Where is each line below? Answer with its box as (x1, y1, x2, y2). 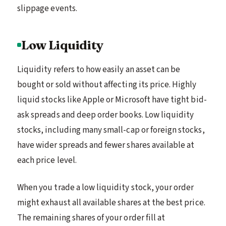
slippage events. (17, 2, 77, 15)
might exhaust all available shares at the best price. (17, 196, 205, 209)
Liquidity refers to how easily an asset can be (17, 63, 181, 76)
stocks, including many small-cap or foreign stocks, (17, 124, 205, 136)
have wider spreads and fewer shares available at (17, 139, 195, 151)
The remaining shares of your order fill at (17, 211, 165, 224)
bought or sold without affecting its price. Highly (17, 78, 197, 91)
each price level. (17, 154, 77, 166)
